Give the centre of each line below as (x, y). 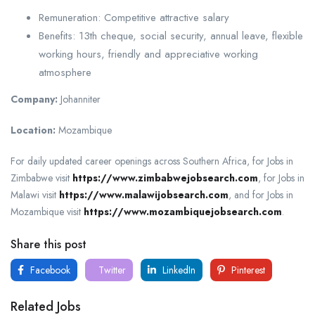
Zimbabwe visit (41, 178)
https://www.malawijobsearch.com (144, 194)
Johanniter (79, 99)
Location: (33, 130)
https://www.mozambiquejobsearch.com (183, 211)
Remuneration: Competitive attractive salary (134, 17)
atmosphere (65, 72)
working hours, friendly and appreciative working (148, 54)
